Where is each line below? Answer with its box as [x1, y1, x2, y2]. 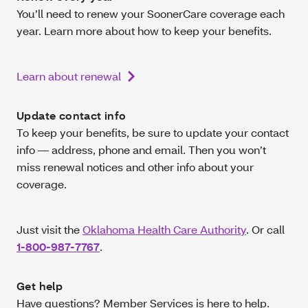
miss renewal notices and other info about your [16, 159, 254, 174]
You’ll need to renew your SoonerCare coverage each [16, 5, 285, 21]
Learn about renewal [16, 68, 121, 83]
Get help [16, 278, 66, 293]
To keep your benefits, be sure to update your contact [16, 124, 289, 140]
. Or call [246, 221, 285, 236]
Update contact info [16, 107, 126, 122]
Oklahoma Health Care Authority [82, 221, 246, 236]
